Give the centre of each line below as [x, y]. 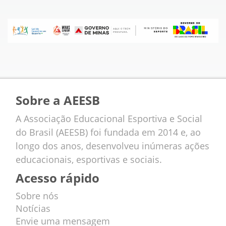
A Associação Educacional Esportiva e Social [109, 118]
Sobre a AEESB [58, 100]
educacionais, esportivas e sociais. [89, 159]
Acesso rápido [58, 178]
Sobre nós [37, 195]
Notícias [33, 208]
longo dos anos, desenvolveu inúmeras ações [112, 146]
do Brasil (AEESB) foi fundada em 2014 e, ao [108, 132]
